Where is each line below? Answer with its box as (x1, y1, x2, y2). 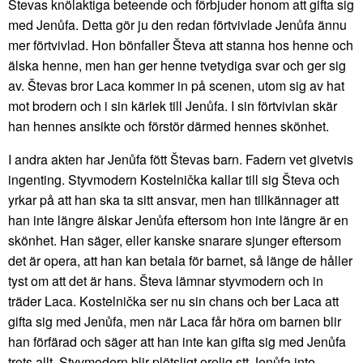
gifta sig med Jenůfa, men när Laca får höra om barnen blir (8, 312, 341, 331)
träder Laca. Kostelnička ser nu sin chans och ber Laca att (8, 292, 339, 311)
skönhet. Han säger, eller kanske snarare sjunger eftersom (8, 231, 341, 250)
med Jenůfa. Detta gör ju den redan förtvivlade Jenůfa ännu (8, 15, 347, 35)
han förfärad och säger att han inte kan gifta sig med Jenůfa (8, 332, 346, 352)
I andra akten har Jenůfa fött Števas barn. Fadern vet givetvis (8, 150, 353, 169)
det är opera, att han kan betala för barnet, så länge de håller (8, 251, 352, 271)
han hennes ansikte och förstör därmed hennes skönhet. (8, 117, 329, 136)
